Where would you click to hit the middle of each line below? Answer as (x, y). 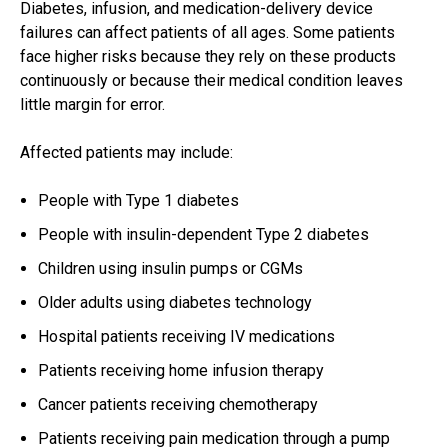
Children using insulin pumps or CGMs (170, 269)
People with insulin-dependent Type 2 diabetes (203, 235)
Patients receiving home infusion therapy (181, 371)
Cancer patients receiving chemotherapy (178, 405)
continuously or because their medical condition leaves (211, 81)
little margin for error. (92, 105)
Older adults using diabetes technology (175, 303)
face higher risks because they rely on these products (208, 57)
